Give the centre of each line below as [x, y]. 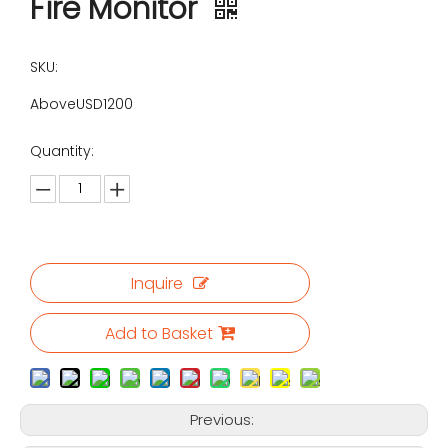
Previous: [224, 420]
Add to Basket [159, 334]
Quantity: [62, 151]
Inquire [157, 284]
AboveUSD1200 [81, 104]
